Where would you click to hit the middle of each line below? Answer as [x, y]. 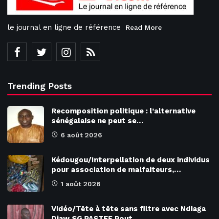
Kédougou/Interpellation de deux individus [131, 160]
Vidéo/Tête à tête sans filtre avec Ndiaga [129, 208]
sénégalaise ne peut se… [97, 120]
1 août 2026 [81, 184]
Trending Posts [40, 86]
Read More [144, 27]
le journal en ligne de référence [64, 27]
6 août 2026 [81, 135]
